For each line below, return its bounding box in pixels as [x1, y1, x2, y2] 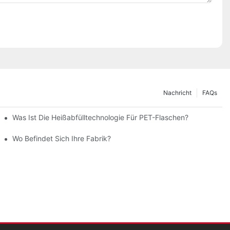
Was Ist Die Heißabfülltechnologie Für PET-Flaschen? [12, 112, 189, 122]
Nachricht [163, 88, 191, 97]
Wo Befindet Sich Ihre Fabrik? [12, 133, 111, 143]
